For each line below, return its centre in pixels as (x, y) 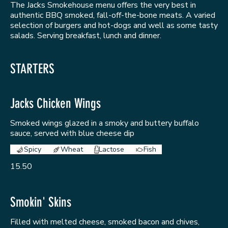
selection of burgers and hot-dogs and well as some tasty (114, 26)
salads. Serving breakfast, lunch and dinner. (86, 36)
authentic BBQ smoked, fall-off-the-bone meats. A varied (113, 16)
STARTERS (32, 69)
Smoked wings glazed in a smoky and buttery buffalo (105, 123)
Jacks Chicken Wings (55, 104)
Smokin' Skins (41, 202)
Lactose (111, 150)
